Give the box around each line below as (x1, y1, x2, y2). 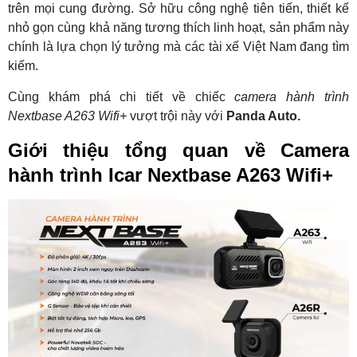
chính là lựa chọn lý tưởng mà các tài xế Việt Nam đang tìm (8, 39, 349, 53)
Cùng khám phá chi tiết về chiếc (8, 89, 235, 104)
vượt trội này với (127, 108, 226, 123)
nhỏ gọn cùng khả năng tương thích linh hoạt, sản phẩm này (8, 20, 349, 34)
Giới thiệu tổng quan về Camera (8, 139, 349, 161)
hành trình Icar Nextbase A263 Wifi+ (8, 163, 333, 186)
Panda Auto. (226, 108, 300, 123)
